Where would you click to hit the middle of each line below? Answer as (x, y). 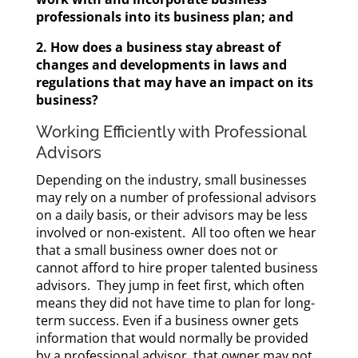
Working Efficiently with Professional (171, 132)
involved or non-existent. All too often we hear (176, 233)
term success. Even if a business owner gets (167, 320)
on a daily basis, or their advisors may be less (171, 215)
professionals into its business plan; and (164, 17)
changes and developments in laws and (161, 65)
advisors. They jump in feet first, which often (170, 285)
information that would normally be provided (172, 338)
